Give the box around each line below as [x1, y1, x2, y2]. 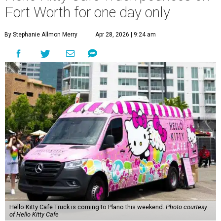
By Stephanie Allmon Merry [4, 31, 77, 38]
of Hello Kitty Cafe [9, 210, 59, 218]
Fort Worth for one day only [5, 3, 170, 21]
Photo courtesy [165, 203, 207, 211]
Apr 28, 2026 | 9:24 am [95, 31, 156, 38]
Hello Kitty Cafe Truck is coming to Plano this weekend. [9, 203, 166, 211]
